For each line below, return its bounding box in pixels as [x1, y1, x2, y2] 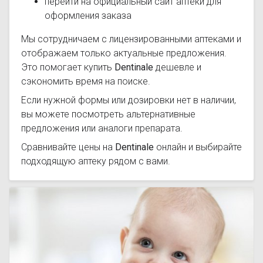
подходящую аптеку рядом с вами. [21, 156, 170, 167]
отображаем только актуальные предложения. [21, 48, 227, 59]
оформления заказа [45, 10, 131, 21]
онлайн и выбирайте [154, 141, 242, 153]
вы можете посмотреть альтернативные [21, 109, 195, 120]
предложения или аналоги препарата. [21, 123, 183, 134]
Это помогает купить [21, 62, 114, 73]
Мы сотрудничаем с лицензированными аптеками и [21, 33, 241, 45]
